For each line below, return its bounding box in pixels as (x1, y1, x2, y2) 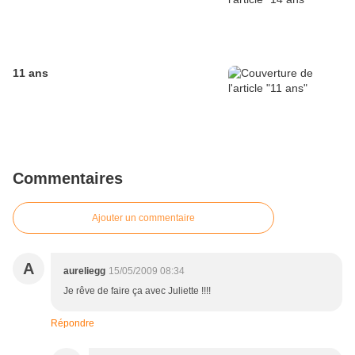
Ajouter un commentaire (92, 212, 195, 224)
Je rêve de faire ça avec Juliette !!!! (63, 285, 211, 297)
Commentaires (13, 170, 123, 188)
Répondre (51, 318, 94, 330)
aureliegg (63, 265, 105, 277)
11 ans (13, 67, 48, 80)
